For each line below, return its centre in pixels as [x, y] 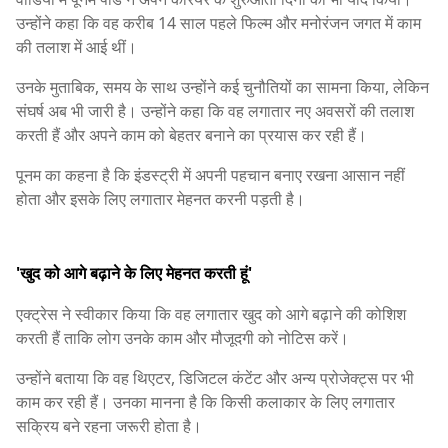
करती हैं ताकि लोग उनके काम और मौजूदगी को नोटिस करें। [182, 338]
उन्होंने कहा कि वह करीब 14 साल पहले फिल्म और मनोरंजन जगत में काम [218, 23]
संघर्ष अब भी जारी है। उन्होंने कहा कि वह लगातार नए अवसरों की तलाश [215, 111]
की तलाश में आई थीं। [76, 47]
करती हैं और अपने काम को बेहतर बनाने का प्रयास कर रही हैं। [191, 135]
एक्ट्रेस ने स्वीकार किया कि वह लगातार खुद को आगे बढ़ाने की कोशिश [211, 314]
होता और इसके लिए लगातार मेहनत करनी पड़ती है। [160, 199]
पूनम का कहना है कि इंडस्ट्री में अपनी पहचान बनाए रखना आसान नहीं [210, 175]
